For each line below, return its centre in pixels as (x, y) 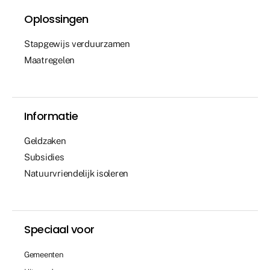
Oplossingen (56, 19)
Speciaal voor (59, 229)
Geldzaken (45, 140)
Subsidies (44, 157)
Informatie (51, 116)
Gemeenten (44, 254)
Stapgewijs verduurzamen (77, 43)
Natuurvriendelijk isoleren (76, 173)
